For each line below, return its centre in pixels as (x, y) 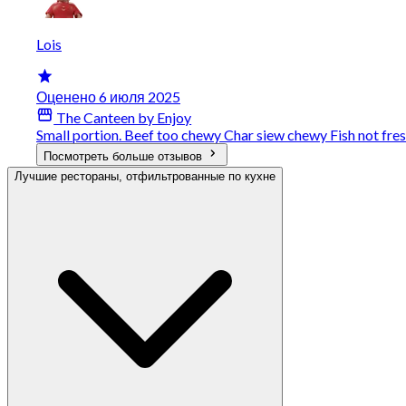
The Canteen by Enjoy (123, 117)
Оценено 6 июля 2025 (108, 96)
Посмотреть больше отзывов (125, 156)
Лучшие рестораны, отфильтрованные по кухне (145, 176)
